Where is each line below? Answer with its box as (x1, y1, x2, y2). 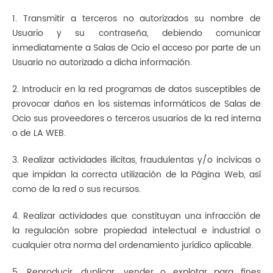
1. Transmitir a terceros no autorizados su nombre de (12, 12, 261, 26)
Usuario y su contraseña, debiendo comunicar (12, 26, 261, 40)
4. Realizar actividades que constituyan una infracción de (12, 209, 261, 223)
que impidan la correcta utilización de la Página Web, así (12, 168, 261, 182)
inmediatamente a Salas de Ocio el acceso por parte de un (12, 41, 261, 55)
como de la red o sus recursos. (12, 182, 141, 196)
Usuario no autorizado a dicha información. (12, 55, 192, 69)
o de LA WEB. (12, 126, 66, 140)
